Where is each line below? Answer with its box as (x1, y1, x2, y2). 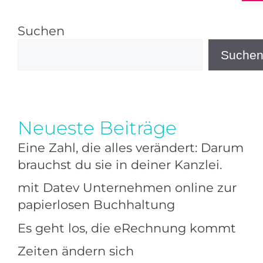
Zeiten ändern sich (18, 244, 134, 258)
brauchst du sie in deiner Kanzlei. (18, 157, 222, 172)
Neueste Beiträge (18, 116, 177, 139)
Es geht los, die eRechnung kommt (18, 220, 236, 235)
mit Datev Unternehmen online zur (18, 180, 237, 195)
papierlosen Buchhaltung (18, 197, 175, 212)
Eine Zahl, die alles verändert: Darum (18, 140, 244, 155)
